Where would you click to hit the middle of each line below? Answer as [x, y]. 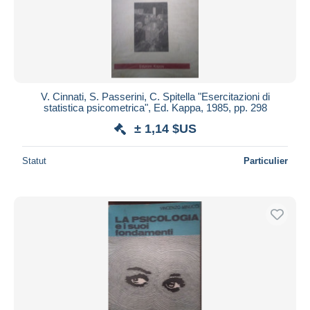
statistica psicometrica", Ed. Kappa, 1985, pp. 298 [155, 107]
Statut [34, 161]
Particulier [266, 161]
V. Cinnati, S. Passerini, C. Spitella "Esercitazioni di [155, 96]
